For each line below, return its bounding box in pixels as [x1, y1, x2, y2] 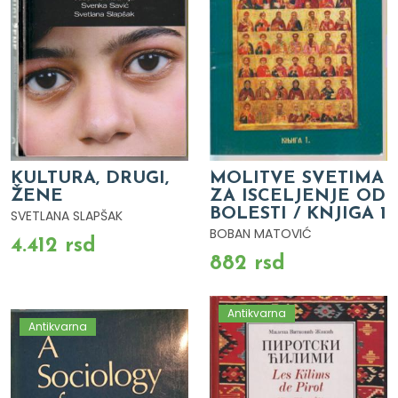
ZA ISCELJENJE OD [210, 187, 386, 205]
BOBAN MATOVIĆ [210, 224, 312, 243]
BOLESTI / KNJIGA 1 [210, 204, 386, 223]
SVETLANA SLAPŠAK [11, 206, 123, 225]
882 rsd [210, 252, 285, 275]
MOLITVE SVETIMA [210, 169, 384, 187]
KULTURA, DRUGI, [11, 169, 169, 187]
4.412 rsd [11, 235, 96, 257]
